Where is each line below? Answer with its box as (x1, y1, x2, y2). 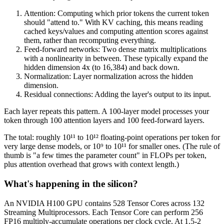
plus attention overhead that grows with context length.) (4, 160, 179, 169)
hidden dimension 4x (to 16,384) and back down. (24, 63, 179, 72)
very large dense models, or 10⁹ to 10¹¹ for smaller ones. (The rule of (4, 142, 220, 151)
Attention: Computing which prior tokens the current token (24, 9, 209, 18)
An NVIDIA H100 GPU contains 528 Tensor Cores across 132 (4, 198, 204, 207)
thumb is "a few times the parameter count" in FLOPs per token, (4, 151, 206, 160)
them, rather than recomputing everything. (24, 36, 156, 45)
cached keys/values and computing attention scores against (24, 27, 208, 36)
